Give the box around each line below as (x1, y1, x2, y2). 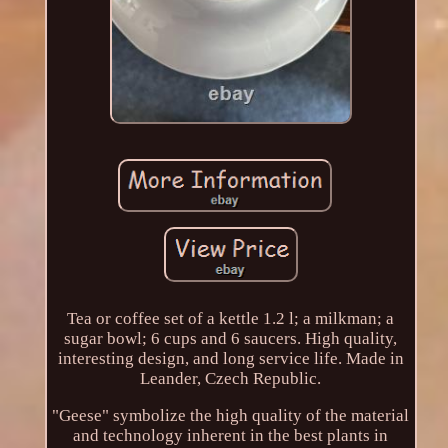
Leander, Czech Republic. (140, 368, 322, 388)
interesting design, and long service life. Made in (57, 348, 404, 368)
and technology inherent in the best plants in (73, 425, 389, 445)
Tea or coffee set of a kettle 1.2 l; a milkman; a (67, 308, 395, 328)
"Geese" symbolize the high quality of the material (52, 405, 410, 425)
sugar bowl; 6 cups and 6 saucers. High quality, (64, 328, 398, 348)
